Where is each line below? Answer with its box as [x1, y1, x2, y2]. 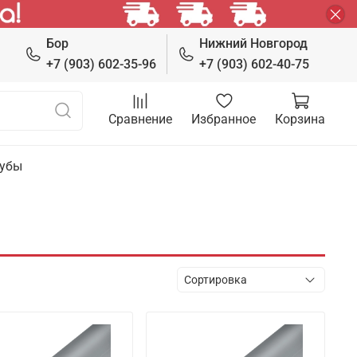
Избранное [191, 112, 256, 127]
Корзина [275, 112, 325, 127]
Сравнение [108, 112, 172, 127]
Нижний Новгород [199, 36, 308, 51]
